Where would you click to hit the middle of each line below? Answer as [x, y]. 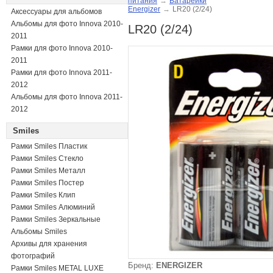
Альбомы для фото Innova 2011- [67, 97]
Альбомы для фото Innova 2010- [67, 24]
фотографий [33, 256]
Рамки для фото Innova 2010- [62, 48]
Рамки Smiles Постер [48, 183]
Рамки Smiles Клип [43, 195]
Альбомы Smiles [39, 232]
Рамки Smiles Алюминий [53, 207]
